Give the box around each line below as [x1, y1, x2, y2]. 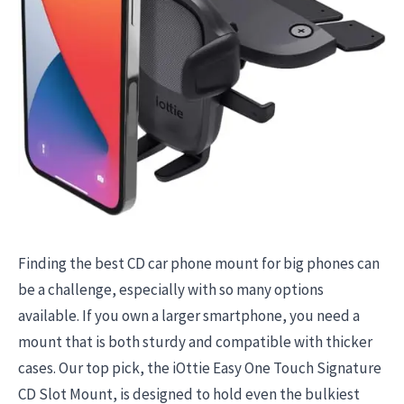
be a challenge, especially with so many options [18, 279, 324, 299]
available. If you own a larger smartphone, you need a [18, 305, 360, 326]
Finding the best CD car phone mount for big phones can [18, 252, 380, 273]
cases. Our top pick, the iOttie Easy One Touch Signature [18, 357, 381, 378]
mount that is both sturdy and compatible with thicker [18, 331, 372, 352]
